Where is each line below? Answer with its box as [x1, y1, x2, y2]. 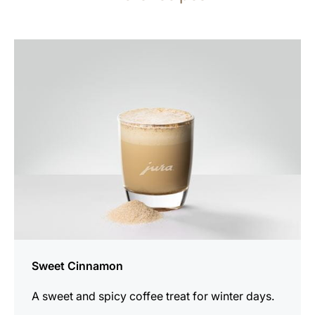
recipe [13, 58, 46, 73]
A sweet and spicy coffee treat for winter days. [32, 288, 274, 303]
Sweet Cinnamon [32, 258, 123, 273]
